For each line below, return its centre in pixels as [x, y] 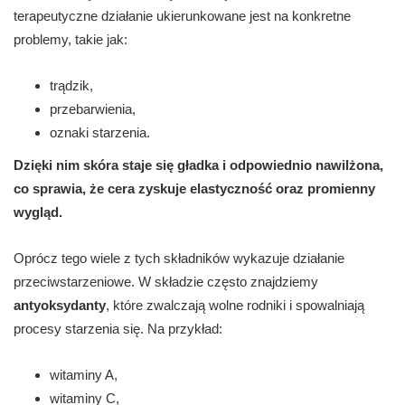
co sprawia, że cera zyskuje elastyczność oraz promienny [194, 189]
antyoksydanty [60, 306]
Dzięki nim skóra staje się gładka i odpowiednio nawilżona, [198, 165]
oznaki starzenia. [100, 133]
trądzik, [71, 86]
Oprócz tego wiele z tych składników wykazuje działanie [179, 259]
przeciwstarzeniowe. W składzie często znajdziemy [166, 282]
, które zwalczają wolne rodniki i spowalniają [235, 306]
